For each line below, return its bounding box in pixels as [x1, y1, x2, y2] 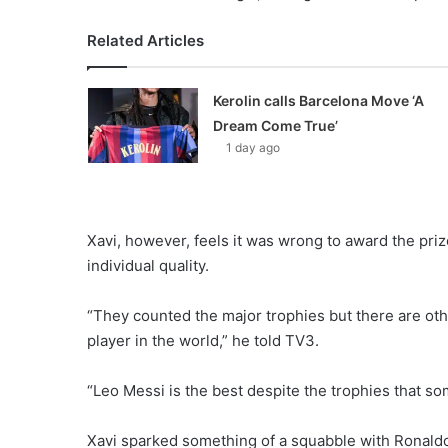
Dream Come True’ [212, 117, 338, 134]
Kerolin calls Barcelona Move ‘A [212, 92, 424, 109]
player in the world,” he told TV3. [87, 331, 319, 350]
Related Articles [87, 31, 204, 50]
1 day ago [225, 140, 280, 155]
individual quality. [87, 256, 209, 275]
